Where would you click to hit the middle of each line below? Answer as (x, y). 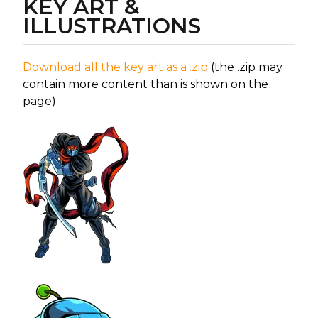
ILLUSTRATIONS (112, 26)
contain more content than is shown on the (146, 84)
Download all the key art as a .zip (115, 67)
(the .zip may (245, 67)
